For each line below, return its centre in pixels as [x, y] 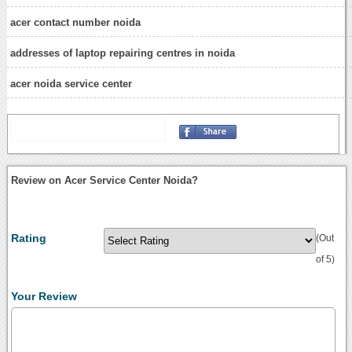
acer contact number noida [76, 23]
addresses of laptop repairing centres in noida [123, 53]
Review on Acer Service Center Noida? [105, 180]
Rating [29, 238]
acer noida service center [71, 83]
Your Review [44, 296]
